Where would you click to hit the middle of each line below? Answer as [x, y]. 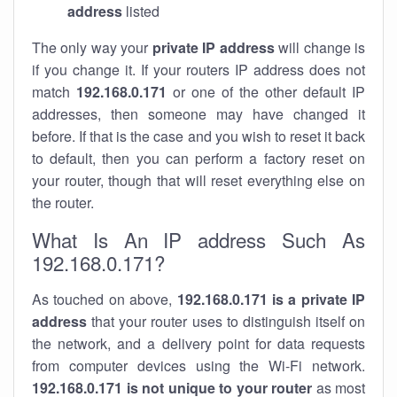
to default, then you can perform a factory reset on [198, 158]
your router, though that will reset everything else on [198, 180]
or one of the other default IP [266, 92]
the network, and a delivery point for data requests [198, 343]
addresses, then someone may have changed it [198, 114]
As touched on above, [105, 299]
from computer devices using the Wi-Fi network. [198, 366]
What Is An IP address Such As [198, 239]
